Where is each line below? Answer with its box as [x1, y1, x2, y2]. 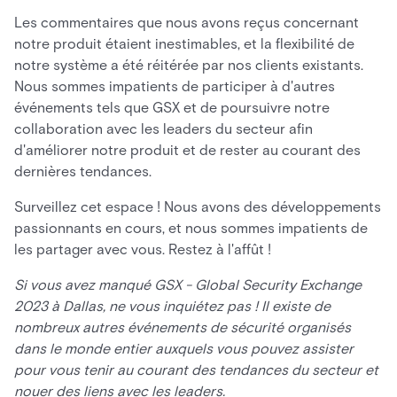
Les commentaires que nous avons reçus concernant [14, 14, 359, 31]
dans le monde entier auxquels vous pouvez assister [14, 340, 354, 357]
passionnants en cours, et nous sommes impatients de [14, 220, 368, 237]
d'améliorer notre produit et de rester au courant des [14, 142, 361, 159]
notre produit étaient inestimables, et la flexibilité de [14, 35, 354, 52]
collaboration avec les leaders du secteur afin [14, 121, 313, 137]
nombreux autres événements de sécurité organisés [14, 319, 351, 336]
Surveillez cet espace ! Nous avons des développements [14, 198, 381, 215]
